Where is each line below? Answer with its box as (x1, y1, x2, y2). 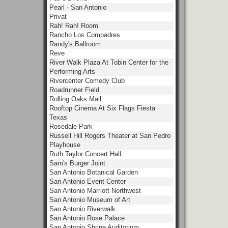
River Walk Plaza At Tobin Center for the (49, 59, 168, 66)
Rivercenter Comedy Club (49, 77, 125, 84)
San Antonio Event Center (49, 178, 126, 185)
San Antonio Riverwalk (49, 205, 116, 213)
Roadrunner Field (49, 86, 99, 94)
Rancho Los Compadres (49, 31, 120, 39)
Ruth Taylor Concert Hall (49, 150, 121, 158)
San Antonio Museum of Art (49, 196, 130, 204)
